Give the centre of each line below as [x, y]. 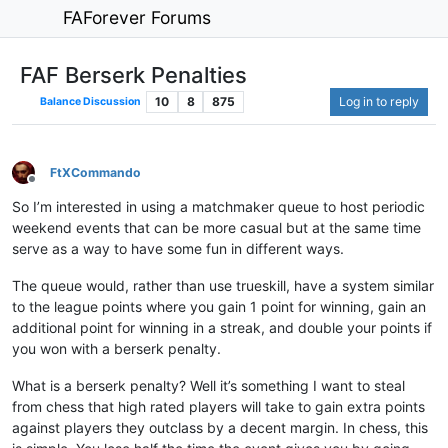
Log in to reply [379, 101]
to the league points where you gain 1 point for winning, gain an [219, 306]
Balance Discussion [90, 101]
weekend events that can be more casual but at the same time [216, 227]
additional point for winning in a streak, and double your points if [222, 327]
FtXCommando [95, 172]
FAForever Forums [137, 18]
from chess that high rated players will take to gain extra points [218, 406]
